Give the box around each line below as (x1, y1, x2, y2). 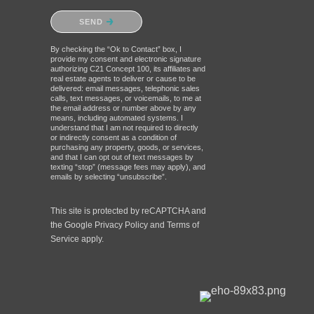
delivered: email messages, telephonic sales (50, 84, 200, 93)
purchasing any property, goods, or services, (50, 143, 203, 152)
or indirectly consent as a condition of (50, 133, 177, 142)
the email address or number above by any (50, 104, 196, 113)
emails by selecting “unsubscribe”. (50, 172, 167, 182)
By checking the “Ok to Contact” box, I (50, 45, 182, 54)
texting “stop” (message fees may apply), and (50, 163, 205, 172)
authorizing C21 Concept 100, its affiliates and (50, 64, 205, 74)
